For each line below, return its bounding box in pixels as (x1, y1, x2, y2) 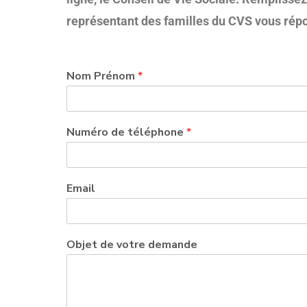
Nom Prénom (66, 69, 138, 84)
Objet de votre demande (66, 237, 197, 253)
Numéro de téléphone (66, 125, 186, 140)
